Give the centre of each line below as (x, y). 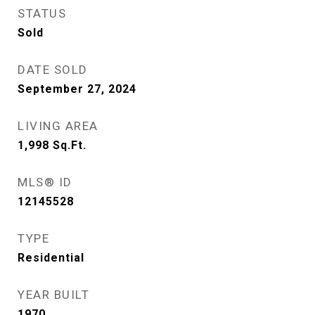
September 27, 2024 (77, 89)
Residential (51, 258)
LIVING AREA (58, 126)
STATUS (42, 13)
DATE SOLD (53, 70)
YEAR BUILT (53, 295)
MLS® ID (45, 182)
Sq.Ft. (70, 145)
